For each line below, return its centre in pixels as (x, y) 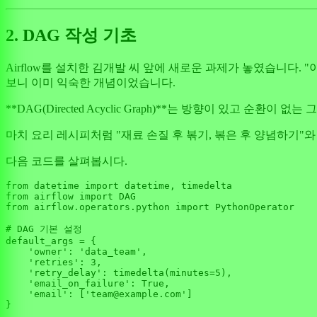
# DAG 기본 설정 (44, 229)
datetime (57, 186)
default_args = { (51, 241)
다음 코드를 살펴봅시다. (67, 161)
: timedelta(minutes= (158, 273)
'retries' (54, 263)
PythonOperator (252, 207)
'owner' (48, 252)
